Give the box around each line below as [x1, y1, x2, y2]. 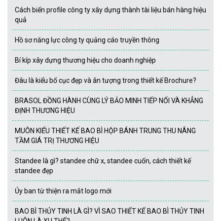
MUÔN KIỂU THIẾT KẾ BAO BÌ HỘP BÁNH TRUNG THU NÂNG [15, 127, 196, 135]
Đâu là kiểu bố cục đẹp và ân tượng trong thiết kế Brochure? [15, 76, 196, 85]
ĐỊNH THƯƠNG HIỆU [15, 107, 75, 115]
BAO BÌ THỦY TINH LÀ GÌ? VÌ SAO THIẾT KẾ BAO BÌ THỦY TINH [15, 207, 204, 216]
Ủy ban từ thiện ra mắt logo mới [15, 187, 111, 195]
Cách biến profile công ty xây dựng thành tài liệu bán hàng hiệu [15, 6, 206, 14]
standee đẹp [15, 167, 53, 175]
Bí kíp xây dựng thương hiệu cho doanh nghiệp [15, 56, 156, 65]
